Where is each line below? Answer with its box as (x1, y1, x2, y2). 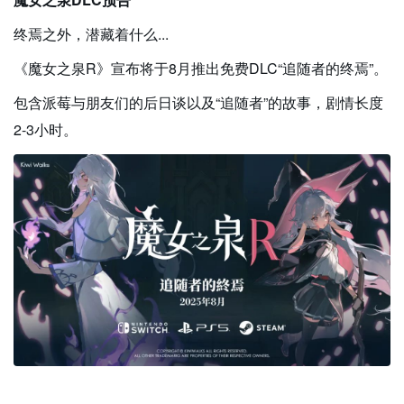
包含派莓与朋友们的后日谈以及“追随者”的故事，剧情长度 (14, 91, 383, 113)
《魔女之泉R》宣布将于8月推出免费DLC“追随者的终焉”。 (14, 57, 388, 78)
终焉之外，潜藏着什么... (14, 23, 169, 44)
